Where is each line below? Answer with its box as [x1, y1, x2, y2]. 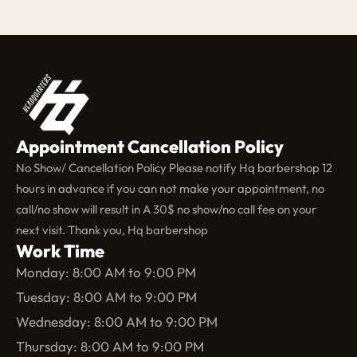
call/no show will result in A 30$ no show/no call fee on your [16, 202, 316, 218]
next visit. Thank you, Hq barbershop [16, 222, 208, 238]
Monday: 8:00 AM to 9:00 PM [16, 264, 196, 281]
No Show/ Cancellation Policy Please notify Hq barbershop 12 [16, 160, 332, 176]
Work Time [16, 240, 104, 263]
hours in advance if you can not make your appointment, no [16, 181, 324, 197]
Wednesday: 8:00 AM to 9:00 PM [16, 313, 218, 331]
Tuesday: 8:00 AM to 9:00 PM [16, 288, 197, 306]
